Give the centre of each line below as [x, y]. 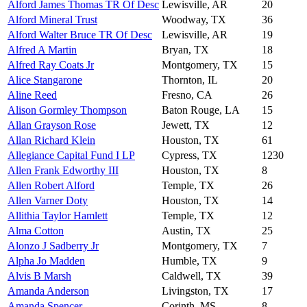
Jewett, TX [186, 125]
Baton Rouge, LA [201, 110]
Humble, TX [189, 260]
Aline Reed [32, 95]
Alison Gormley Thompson [67, 110]
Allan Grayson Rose [52, 125]
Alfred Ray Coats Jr [51, 64]
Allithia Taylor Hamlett [58, 215]
